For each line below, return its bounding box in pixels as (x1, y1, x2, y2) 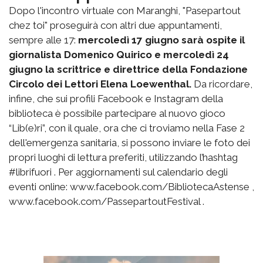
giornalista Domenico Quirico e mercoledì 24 (9, 49, 229, 60)
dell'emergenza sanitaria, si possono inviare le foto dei (9, 137, 250, 149)
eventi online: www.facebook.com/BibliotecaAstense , (9, 181, 254, 193)
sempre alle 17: (9, 34, 78, 46)
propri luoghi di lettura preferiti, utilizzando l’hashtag (9, 151, 238, 163)
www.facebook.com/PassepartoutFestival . (9, 195, 204, 207)
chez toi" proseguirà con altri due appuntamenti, (9, 19, 222, 31)
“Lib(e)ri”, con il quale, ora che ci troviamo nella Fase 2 (9, 122, 245, 134)
